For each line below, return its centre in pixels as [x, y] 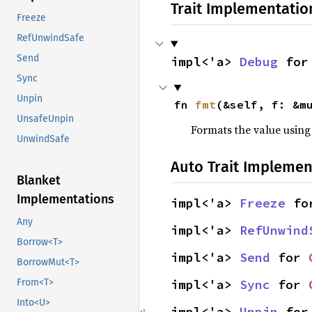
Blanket [39, 181]
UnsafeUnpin [45, 119]
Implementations [65, 200]
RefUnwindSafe [50, 38]
